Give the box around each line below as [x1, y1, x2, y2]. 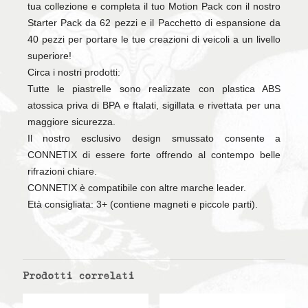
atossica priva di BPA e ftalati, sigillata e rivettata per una [27, 100, 281, 111]
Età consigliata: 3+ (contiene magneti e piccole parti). [27, 199, 258, 210]
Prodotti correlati [23, 272, 134, 283]
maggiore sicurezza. [27, 116, 115, 128]
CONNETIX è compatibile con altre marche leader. [27, 182, 246, 194]
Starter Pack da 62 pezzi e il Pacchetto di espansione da [27, 17, 281, 29]
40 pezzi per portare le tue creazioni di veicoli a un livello [27, 34, 281, 45]
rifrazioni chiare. [27, 166, 97, 177]
